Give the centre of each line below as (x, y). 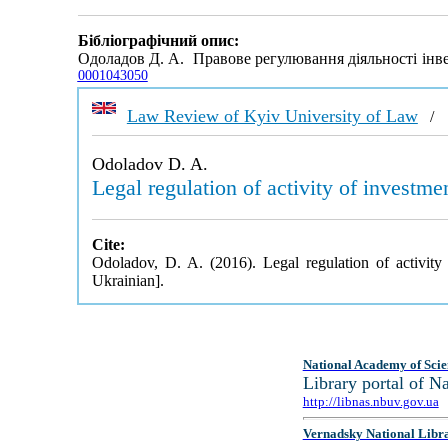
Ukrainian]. (127, 280)
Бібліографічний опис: (158, 41)
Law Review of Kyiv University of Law (272, 116)
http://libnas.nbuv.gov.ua (370, 401)
